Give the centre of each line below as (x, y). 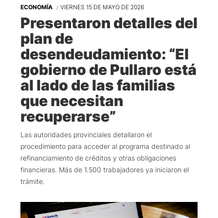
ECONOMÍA (37, 7)
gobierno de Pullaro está (109, 70)
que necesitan (72, 101)
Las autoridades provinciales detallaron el (86, 135)
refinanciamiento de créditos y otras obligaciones (98, 158)
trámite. (33, 182)
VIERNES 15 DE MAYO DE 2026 (102, 7)
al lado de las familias (98, 85)
